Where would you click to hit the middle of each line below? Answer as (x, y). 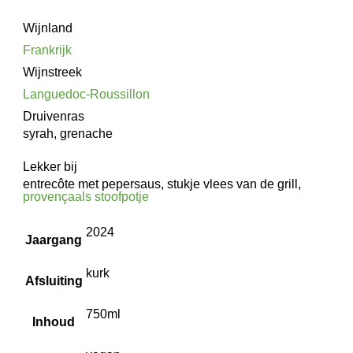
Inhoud (54, 322)
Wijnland (47, 28)
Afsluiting (54, 281)
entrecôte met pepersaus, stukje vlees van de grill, (162, 184)
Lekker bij (50, 167)
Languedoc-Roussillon (86, 95)
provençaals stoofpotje (85, 197)
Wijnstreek (52, 72)
